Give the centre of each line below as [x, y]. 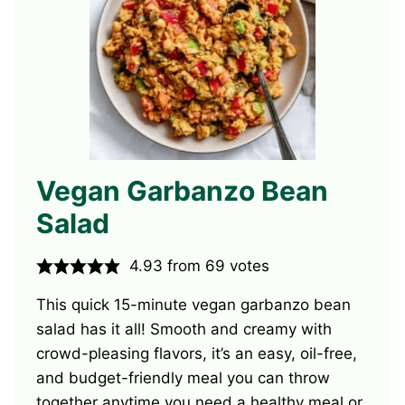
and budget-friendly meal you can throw [183, 378]
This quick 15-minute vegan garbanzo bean [193, 305]
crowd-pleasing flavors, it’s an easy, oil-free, [197, 354]
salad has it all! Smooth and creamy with [184, 330]
